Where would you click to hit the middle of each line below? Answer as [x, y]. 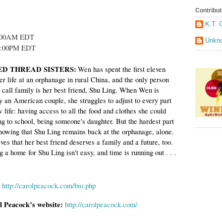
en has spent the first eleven [125, 69]
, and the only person [139, 80]
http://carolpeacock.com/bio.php [49, 186]
